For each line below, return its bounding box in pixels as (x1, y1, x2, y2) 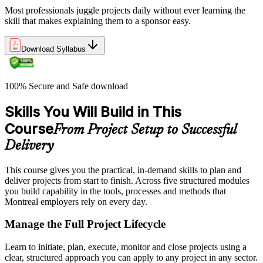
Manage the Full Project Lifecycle (5, 218, 166, 231)
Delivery (5, 139, 53, 153)
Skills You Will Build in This (5, 103, 181, 120)
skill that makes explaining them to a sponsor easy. (5, 15, 191, 26)
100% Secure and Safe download (5, 80, 128, 91)
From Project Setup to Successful (53, 123, 237, 137)
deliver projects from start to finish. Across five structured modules (5, 175, 249, 186)
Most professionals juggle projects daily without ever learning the (5, 5, 245, 15)
